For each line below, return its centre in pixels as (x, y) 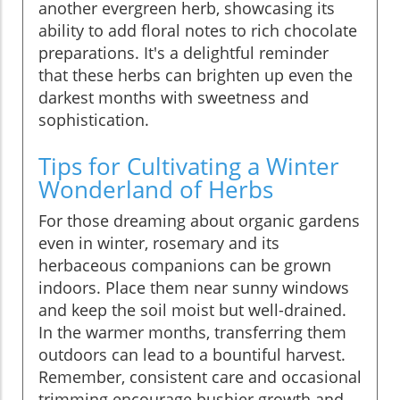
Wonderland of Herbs (156, 189)
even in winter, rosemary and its (159, 242)
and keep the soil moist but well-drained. (192, 309)
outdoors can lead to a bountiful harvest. (192, 354)
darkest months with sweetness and (174, 97)
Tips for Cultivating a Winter (189, 166)
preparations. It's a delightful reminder (183, 52)
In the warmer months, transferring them (192, 332)
